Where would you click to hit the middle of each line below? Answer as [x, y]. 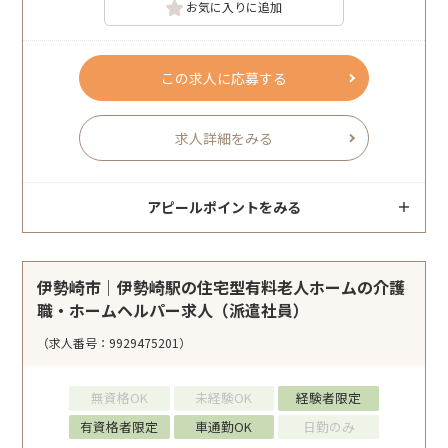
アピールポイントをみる [224, 207]
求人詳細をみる [224, 138]
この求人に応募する [224, 78]
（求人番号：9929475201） [114, 343]
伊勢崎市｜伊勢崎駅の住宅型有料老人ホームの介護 [221, 287]
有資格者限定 [119, 426]
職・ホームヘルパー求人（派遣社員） [173, 310]
